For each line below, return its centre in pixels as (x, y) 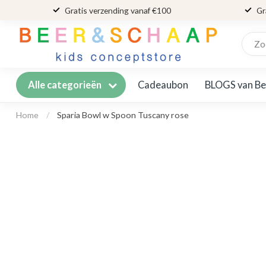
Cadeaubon (163, 85)
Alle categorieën (66, 85)
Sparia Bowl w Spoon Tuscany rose (123, 115)
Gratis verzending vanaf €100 (118, 10)
